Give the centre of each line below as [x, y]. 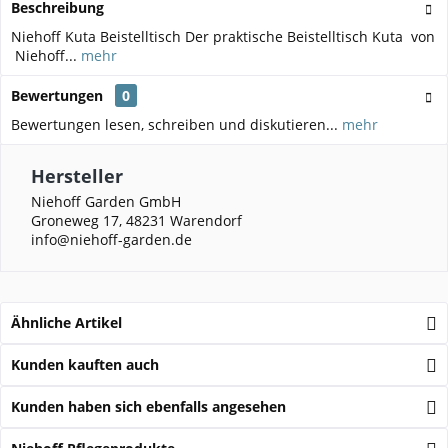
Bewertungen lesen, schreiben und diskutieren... [174, 124]
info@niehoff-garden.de [111, 239]
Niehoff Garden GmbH [106, 201]
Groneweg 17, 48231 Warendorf [136, 220]
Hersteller [77, 175]
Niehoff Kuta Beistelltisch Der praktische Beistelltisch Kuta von [223, 36]
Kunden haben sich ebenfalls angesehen [148, 406]
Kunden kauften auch [85, 364]
